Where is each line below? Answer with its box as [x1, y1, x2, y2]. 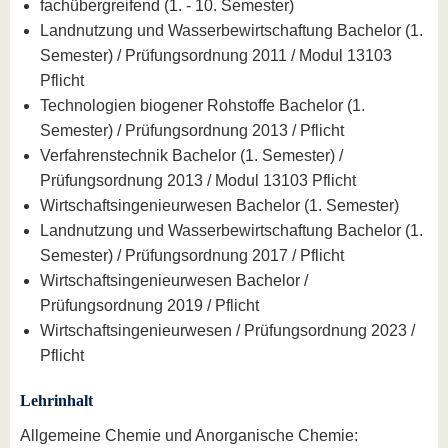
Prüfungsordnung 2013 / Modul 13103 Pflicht [40, 172, 356, 189]
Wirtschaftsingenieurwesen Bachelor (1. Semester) [40, 197, 399, 214]
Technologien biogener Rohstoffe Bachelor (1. [40, 97, 365, 114]
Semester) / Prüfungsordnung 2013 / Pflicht [40, 122, 344, 139]
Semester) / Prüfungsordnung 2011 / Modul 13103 [40, 47, 392, 64]
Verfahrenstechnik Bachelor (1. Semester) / [40, 147, 343, 164]
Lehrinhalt [20, 392, 93, 409]
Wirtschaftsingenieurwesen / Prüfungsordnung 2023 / [40, 322, 415, 339]
